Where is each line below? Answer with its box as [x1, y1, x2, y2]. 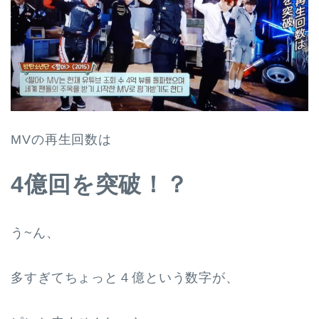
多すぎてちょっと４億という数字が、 [11, 270, 239, 285]
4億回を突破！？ [11, 171, 189, 197]
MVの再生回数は [11, 132, 113, 147]
